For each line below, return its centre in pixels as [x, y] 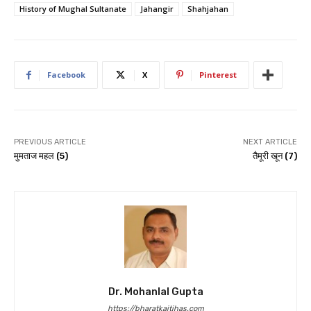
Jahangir [157, 9]
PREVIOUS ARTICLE [50, 142]
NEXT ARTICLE [270, 142]
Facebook [66, 75]
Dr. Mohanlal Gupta [155, 292]
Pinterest [218, 75]
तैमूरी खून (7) [275, 156]
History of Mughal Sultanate [73, 9]
